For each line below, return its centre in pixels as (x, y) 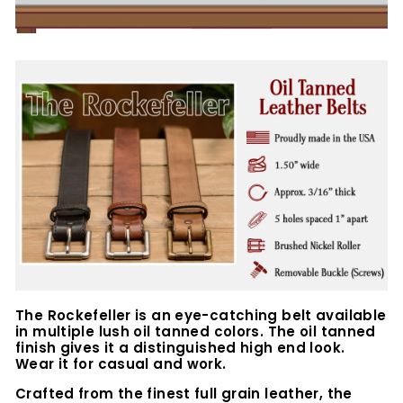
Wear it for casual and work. (121, 364)
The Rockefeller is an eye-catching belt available (201, 316)
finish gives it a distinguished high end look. (180, 348)
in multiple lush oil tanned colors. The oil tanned (196, 332)
